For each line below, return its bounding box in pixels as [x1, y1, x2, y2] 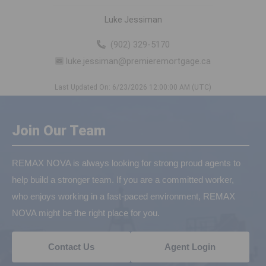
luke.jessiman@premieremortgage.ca [65, 56, 211, 67]
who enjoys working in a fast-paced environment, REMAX [12, 191, 235, 202]
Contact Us [48, 242, 94, 252]
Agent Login [164, 242, 216, 252]
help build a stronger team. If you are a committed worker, [12, 175, 234, 185]
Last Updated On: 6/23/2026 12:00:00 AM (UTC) [55, 83, 211, 92]
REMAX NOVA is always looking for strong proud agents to [12, 158, 240, 169]
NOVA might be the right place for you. [12, 208, 160, 218]
